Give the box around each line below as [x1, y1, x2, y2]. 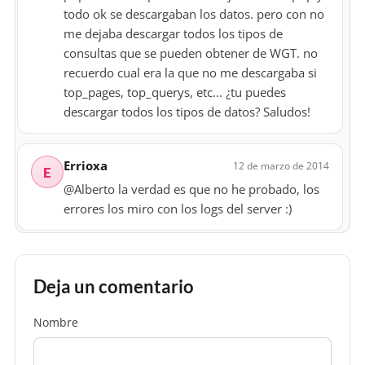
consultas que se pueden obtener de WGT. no [64, 45, 318, 62]
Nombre [33, 314, 78, 331]
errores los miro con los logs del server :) [64, 200, 292, 218]
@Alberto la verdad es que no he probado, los [64, 181, 319, 198]
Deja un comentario [33, 276, 194, 298]
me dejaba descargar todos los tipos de [64, 25, 283, 42]
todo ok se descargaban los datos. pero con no [64, 6, 324, 23]
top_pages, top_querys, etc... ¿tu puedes [64, 84, 286, 101]
